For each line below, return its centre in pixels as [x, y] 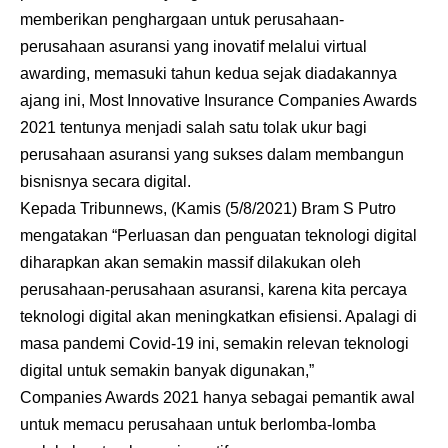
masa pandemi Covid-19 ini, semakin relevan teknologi [214, 343]
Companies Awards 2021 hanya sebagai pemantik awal [217, 397]
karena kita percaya [337, 289]
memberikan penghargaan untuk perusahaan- [182, 19]
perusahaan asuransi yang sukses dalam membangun [212, 154]
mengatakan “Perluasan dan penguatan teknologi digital [218, 235]
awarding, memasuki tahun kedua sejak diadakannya [208, 73]
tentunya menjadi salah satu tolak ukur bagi [211, 127]
